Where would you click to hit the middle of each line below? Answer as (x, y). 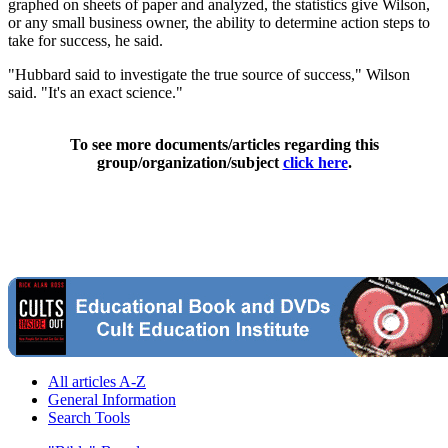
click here (315, 162)
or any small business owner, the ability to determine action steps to (219, 22)
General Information (112, 399)
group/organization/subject (189, 162)
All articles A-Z (97, 381)
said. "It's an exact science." (95, 92)
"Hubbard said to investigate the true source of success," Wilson (209, 74)
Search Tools (89, 417)
